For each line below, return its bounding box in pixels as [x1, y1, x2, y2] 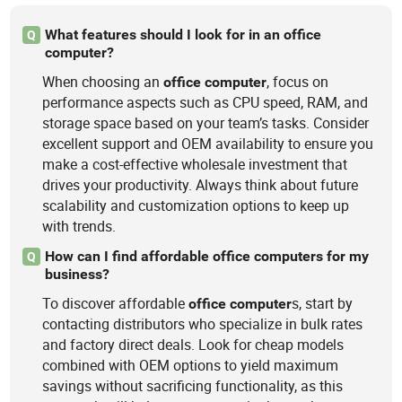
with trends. [42, 216, 117, 237]
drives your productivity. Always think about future [42, 175, 359, 196]
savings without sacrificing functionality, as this [42, 375, 344, 396]
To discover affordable [42, 293, 189, 313]
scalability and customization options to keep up [42, 196, 350, 216]
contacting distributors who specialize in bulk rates [42, 313, 363, 334]
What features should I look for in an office [44, 26, 321, 43]
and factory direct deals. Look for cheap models [42, 334, 345, 354]
